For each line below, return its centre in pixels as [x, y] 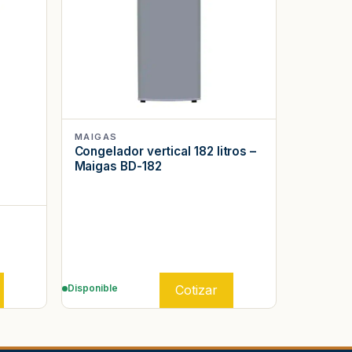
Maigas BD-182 [118, 167]
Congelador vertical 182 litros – [165, 152]
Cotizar [197, 290]
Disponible [92, 289]
